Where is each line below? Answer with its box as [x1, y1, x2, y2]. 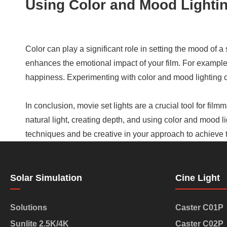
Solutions [10, 203, 49, 212]
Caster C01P [175, 203, 223, 212]
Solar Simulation [10, 172, 82, 183]
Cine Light [175, 172, 220, 183]
